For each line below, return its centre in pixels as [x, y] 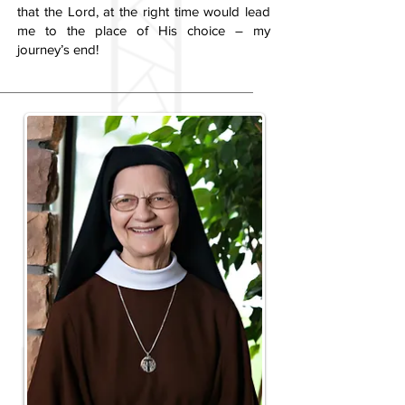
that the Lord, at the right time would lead [144, 11]
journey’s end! [58, 49]
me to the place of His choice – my [144, 30]
